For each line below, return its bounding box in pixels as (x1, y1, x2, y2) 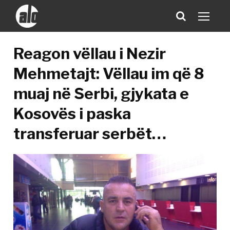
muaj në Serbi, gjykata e (13, 84, 189, 103)
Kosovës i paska (13, 104, 131, 123)
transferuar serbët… (13, 124, 167, 143)
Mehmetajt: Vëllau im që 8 (13, 64, 204, 83)
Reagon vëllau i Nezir (13, 44, 166, 63)
